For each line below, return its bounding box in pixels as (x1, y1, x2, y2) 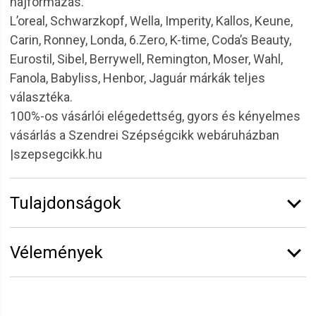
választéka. (10, 90, 73, 104)
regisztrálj (228, 279, 284, 294)
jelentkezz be (120, 279, 196, 294)
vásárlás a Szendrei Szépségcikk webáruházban (10, 128, 279, 142)
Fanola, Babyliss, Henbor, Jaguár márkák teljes (10, 71, 265, 85)
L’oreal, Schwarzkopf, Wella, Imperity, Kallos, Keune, (10, 13, 293, 28)
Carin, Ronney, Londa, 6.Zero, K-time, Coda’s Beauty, (10, 32, 291, 47)
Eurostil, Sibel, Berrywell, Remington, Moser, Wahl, (10, 51, 283, 66)
